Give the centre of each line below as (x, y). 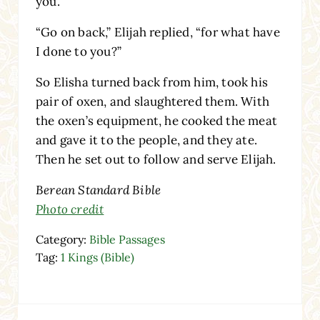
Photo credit (70, 209)
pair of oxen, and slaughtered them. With (152, 101)
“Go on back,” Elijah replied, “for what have (157, 32)
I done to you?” (78, 51)
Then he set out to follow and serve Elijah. (156, 159)
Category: (62, 239)
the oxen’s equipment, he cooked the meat (156, 120)
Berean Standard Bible (98, 190)
